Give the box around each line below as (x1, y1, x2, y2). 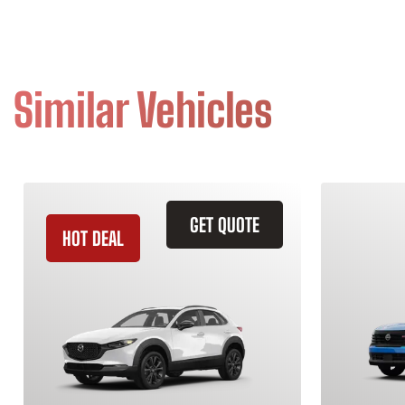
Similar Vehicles (14, 83, 272, 137)
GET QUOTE (190, 213, 259, 236)
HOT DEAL (62, 227, 124, 250)
